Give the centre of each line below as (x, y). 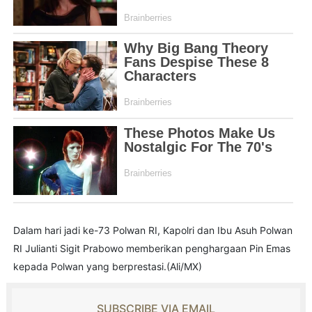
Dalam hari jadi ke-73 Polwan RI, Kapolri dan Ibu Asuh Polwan (153, 230)
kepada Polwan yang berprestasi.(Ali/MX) (107, 266)
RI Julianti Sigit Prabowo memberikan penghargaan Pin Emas (151, 248)
